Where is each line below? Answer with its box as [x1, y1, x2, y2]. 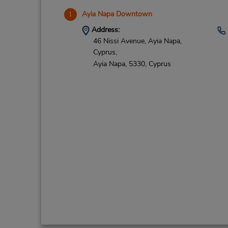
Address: [89, 25, 120, 35]
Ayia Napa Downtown [81, 9, 152, 19]
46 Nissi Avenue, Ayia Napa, [93, 36, 182, 46]
